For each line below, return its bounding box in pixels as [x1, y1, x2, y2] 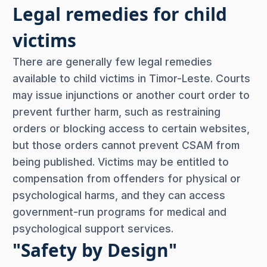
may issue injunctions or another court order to [13, 88, 250, 101]
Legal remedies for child [13, 1, 227, 26]
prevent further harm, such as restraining [13, 105, 221, 118]
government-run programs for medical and [13, 205, 226, 218]
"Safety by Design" [13, 237, 177, 262]
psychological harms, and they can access [13, 188, 225, 201]
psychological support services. [13, 222, 173, 235]
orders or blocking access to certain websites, [13, 122, 250, 135]
